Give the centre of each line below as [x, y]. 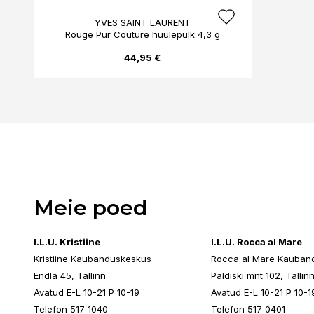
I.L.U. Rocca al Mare [256, 242]
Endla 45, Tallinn [70, 275]
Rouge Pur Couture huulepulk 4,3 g [142, 34]
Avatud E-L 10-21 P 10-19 [87, 292]
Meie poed [90, 208]
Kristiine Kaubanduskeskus [93, 259]
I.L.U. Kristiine [67, 242]
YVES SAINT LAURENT [142, 22]
